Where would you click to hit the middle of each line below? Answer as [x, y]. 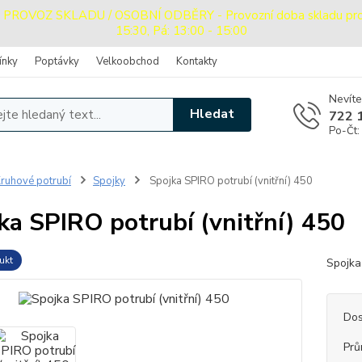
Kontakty [197, 61]
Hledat [213, 114]
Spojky [109, 181]
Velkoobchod [128, 61]
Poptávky [57, 61]
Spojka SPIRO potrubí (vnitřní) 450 [229, 181]
